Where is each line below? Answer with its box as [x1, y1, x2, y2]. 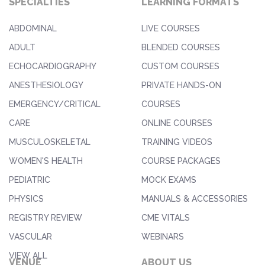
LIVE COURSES [141, 23, 200, 33]
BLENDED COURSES [141, 42, 220, 52]
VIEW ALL [9, 250, 47, 260]
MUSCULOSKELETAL [9, 137, 91, 147]
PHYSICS [9, 193, 44, 203]
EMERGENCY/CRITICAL [9, 99, 101, 109]
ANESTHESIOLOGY [9, 80, 83, 90]
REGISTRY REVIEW [9, 212, 82, 222]
